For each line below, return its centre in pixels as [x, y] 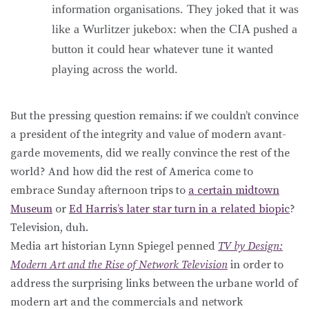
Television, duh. [49, 227]
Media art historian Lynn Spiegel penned [114, 246]
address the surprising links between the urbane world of [154, 283]
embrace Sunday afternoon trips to [99, 190]
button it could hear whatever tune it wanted [162, 49]
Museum [31, 209]
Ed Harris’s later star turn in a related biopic [179, 209]
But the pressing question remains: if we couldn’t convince [154, 116]
